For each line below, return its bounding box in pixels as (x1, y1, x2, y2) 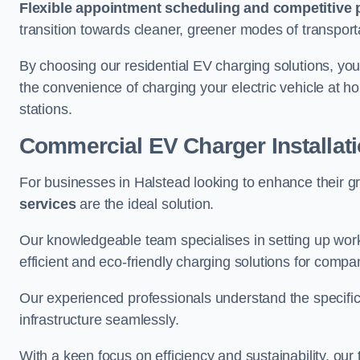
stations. (19, 101, 72, 117)
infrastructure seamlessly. (19, 312, 179, 328)
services (19, 196, 76, 212)
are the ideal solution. (76, 196, 215, 212)
